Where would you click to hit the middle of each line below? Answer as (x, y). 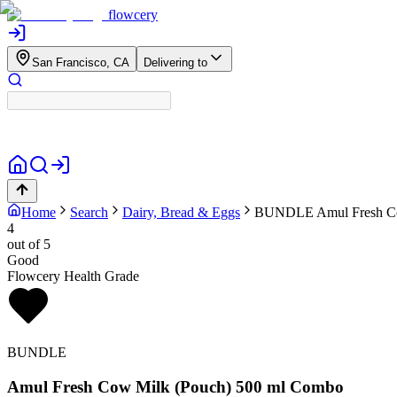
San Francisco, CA (81, 62)
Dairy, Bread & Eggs (181, 212)
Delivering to (175, 62)
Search (89, 212)
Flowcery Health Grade (73, 276)
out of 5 (29, 244)
